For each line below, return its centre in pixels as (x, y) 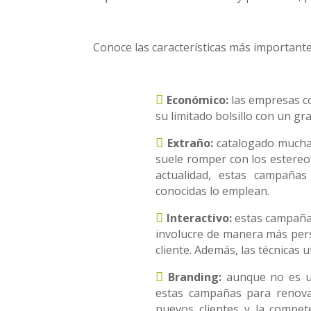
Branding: (195, 277)
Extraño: (190, 143)
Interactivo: (199, 218)
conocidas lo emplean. (213, 191)
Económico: (197, 100)
